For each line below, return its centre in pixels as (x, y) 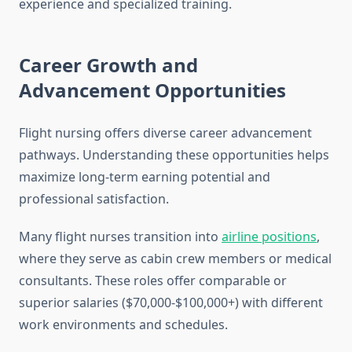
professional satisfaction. (94, 199)
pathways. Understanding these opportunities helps (174, 155)
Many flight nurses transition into (120, 237)
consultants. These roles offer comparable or (153, 281)
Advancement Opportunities (152, 90)
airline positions (269, 237)
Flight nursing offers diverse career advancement (165, 133)
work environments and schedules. (123, 325)
